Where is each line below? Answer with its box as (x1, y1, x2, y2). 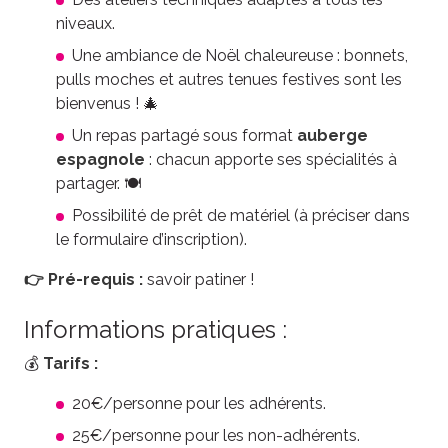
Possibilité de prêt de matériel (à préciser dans (72, 206, 410, 225)
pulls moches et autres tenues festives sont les (56, 70, 402, 89)
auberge (297, 126, 368, 145)
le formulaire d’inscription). (56, 230, 247, 249)
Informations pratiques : (24, 315, 287, 344)
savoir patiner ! (143, 270, 254, 289)
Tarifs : (43, 354, 98, 373)
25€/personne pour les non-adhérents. (72, 426, 360, 445)
